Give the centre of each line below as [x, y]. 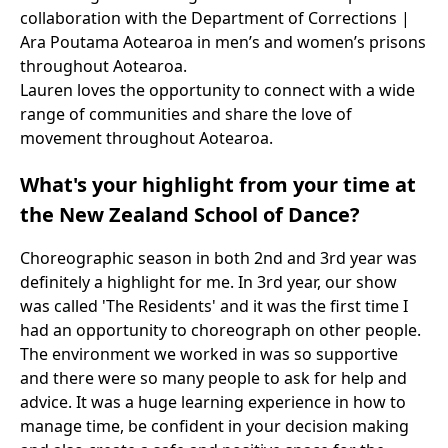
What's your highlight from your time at [218, 184]
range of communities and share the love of [186, 114]
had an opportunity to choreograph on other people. [220, 330]
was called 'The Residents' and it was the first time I [214, 306]
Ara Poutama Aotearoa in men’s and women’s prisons [223, 42]
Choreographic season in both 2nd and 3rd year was [218, 258]
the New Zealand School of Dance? [190, 214]
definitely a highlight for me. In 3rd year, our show [208, 282]
